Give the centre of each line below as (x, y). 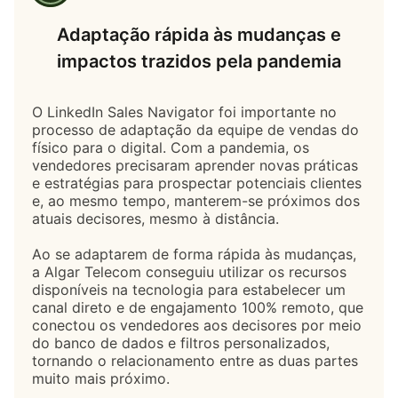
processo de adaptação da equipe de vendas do (195, 129)
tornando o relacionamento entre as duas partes (195, 360)
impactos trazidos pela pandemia (199, 61)
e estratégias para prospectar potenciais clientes (197, 183)
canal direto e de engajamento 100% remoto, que (198, 307)
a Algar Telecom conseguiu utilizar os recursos (189, 271)
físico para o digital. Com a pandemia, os (171, 147)
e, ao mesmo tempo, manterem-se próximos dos (196, 200)
